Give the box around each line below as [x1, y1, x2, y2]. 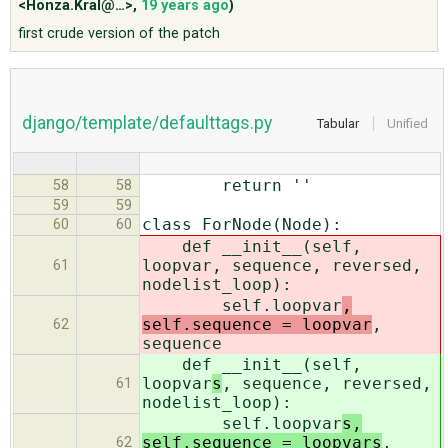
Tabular [316, 115, 360, 131]
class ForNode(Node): [142, 214, 342, 234]
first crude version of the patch [18, 24, 221, 42]
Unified [386, 115, 428, 131]
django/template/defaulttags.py [21, 112, 272, 133]
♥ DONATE [10, 105, 72, 120]
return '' [142, 175, 312, 195]
